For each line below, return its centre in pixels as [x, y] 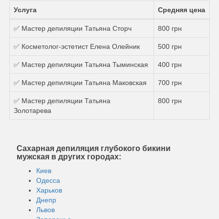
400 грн [170, 64]
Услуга [25, 10]
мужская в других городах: [69, 156]
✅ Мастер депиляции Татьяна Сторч [73, 28]
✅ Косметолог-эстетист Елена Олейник [77, 46]
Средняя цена [182, 10]
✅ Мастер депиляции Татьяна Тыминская [81, 64]
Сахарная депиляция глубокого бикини [94, 148]
